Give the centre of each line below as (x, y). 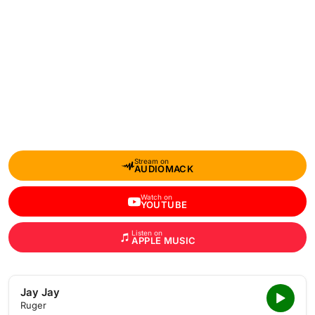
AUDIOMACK (164, 169)
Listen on (147, 233)
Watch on (156, 197)
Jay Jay (40, 292)
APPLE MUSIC (164, 240)
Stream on (151, 161)
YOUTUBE (164, 205)
